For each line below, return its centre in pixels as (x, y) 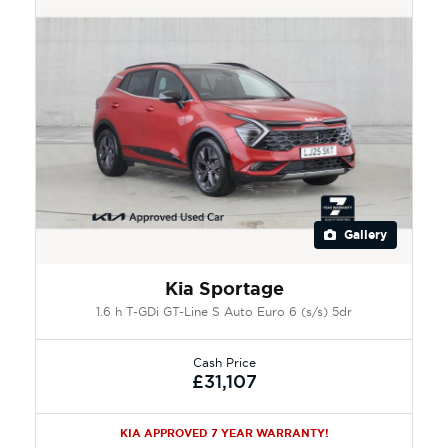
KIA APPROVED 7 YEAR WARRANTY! (224, 432)
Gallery (363, 234)
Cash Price (224, 362)
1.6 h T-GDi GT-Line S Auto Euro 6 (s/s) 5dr (224, 311)
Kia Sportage (224, 288)
